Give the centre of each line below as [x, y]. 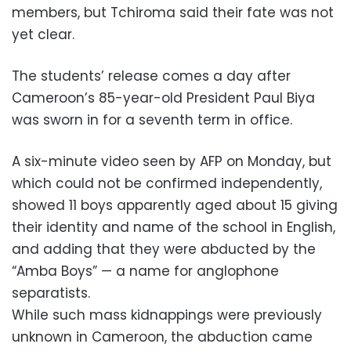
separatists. [51, 293]
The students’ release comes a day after [151, 76]
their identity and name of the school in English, [174, 227]
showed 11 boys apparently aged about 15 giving [175, 205]
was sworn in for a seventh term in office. [152, 119]
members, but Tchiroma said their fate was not [173, 12]
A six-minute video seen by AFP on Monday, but [172, 161]
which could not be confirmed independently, [167, 183]
